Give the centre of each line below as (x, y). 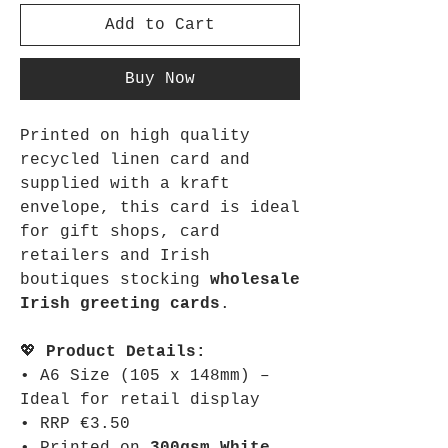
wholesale (255, 280)
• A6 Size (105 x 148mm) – (145, 376)
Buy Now (160, 79)
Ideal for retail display (140, 400)
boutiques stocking (115, 280)
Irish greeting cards (120, 304)
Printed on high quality (135, 136)
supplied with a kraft (125, 184)
